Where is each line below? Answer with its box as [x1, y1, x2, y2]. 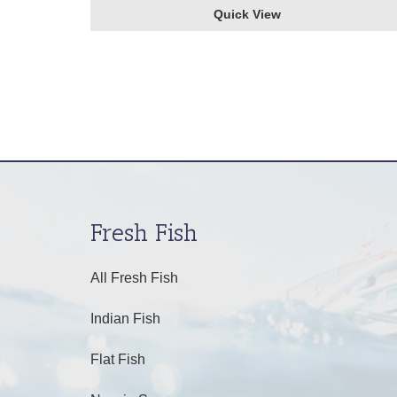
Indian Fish [90, 311, 160, 326]
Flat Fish [90, 352, 145, 367]
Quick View [214, 6, 282, 21]
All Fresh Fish [90, 270, 178, 285]
